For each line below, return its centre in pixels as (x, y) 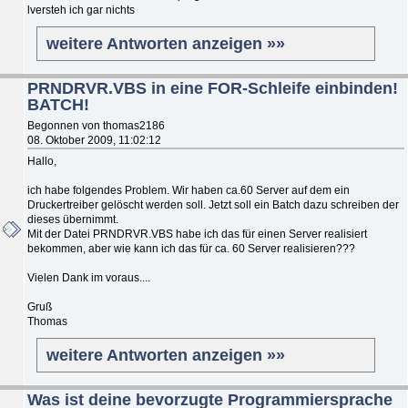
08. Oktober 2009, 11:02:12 (94, 140)
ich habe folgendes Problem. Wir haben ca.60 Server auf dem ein (189, 190)
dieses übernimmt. (73, 219)
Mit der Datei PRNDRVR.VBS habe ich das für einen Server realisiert (197, 234)
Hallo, (42, 161)
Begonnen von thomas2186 (96, 125)
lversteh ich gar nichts (81, 10)
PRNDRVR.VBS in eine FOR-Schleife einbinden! (213, 88)
